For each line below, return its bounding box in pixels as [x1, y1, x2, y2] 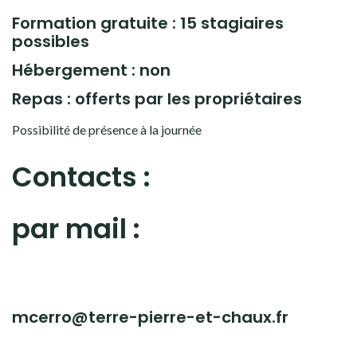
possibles [12, 30, 89, 53]
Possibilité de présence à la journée [12, 122, 202, 137]
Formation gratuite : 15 [12, 12, 197, 34]
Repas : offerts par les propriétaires [12, 88, 302, 110]
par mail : [12, 210, 147, 248]
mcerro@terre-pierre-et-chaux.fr [12, 306, 288, 328]
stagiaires [197, 12, 284, 34]
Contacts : [12, 158, 151, 196]
